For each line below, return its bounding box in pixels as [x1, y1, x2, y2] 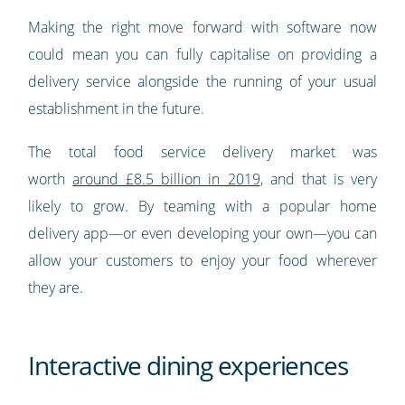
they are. [28, 278, 84, 298]
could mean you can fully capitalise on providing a [28, 44, 377, 65]
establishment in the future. [28, 99, 205, 119]
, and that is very [259, 169, 377, 190]
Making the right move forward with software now [28, 17, 377, 38]
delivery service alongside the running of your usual [28, 71, 377, 92]
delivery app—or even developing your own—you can [28, 223, 377, 244]
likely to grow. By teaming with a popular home [28, 196, 377, 217]
